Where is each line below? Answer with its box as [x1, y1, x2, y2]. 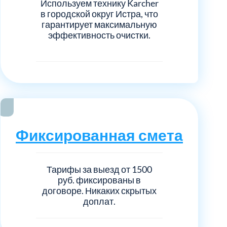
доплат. [83, 195, 116, 207]
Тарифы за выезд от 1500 [47, 163, 152, 175]
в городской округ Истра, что [41, 8, 158, 19]
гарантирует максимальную [42, 18, 157, 30]
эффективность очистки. [48, 29, 150, 41]
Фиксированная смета [16, 125, 183, 144]
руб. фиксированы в [58, 174, 141, 185]
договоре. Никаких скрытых [42, 184, 157, 196]
